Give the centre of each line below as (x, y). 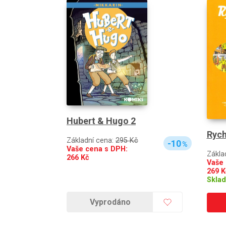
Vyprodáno (110, 202)
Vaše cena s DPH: (97, 149)
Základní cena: (91, 141)
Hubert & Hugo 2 (101, 121)
